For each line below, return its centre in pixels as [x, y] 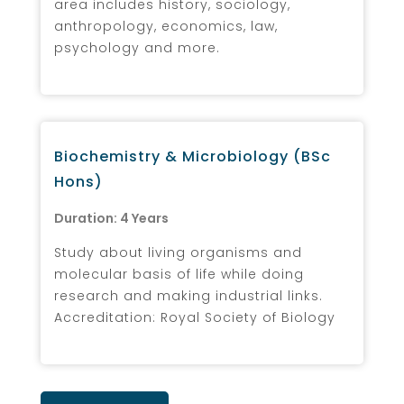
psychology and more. [137, 47]
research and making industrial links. [188, 295]
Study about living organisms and [178, 252]
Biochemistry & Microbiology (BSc [193, 156]
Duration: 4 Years [111, 218]
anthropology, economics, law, [166, 26]
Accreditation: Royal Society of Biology [195, 317]
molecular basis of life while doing [179, 274]
